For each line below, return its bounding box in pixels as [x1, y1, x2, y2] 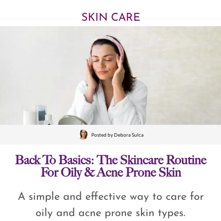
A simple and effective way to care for [17, 191, 204, 203]
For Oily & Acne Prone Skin [40, 165, 181, 181]
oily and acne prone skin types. [36, 208, 185, 220]
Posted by [91, 131, 114, 138]
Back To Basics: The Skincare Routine [15, 153, 206, 169]
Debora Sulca [113, 131, 144, 138]
